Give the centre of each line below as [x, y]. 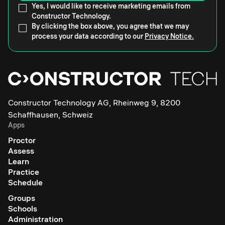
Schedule [25, 183]
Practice [24, 172]
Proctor [22, 140]
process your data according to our [88, 36]
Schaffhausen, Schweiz [50, 115]
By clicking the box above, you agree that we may [110, 26]
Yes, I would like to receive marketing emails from [111, 6]
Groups [22, 198]
